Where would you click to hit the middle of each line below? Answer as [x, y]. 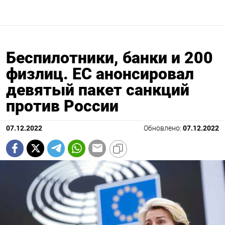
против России [62, 106]
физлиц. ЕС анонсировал [100, 74]
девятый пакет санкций [98, 90]
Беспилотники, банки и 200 [109, 58]
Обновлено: [163, 128]
